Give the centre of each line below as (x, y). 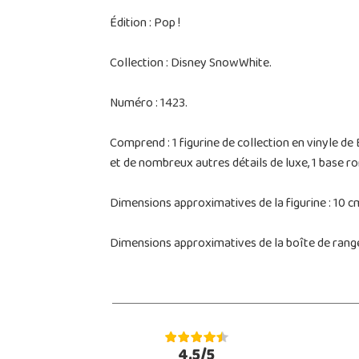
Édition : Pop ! (145, 24)
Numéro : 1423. (148, 104)
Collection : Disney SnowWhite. (190, 64)
